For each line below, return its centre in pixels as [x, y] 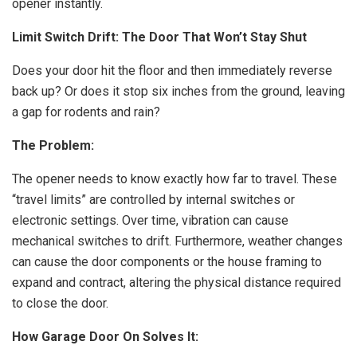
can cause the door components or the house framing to [167, 262]
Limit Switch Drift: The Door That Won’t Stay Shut [159, 37]
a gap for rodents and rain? [86, 112]
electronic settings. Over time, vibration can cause [150, 220]
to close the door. [60, 303]
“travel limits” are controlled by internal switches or [153, 200]
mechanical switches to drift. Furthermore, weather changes [177, 241]
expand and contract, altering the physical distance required [177, 282]
